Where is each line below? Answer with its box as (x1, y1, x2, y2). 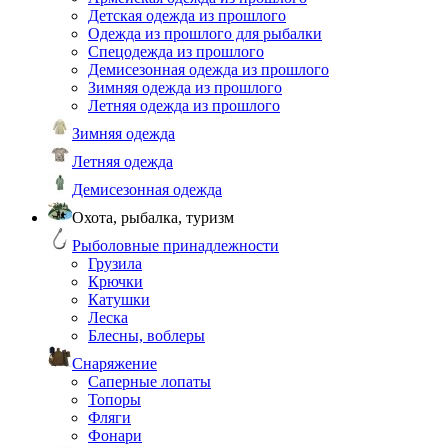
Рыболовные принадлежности (72, 237, 279, 254)
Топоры (88, 391, 141, 408)
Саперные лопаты (88, 373, 211, 390)
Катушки (88, 291, 150, 308)
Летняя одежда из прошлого (88, 97, 280, 114)
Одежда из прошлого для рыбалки (88, 25, 322, 42)
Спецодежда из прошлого (88, 43, 264, 60)
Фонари (88, 427, 142, 444)
